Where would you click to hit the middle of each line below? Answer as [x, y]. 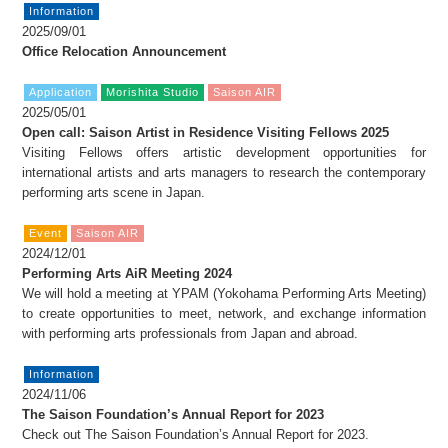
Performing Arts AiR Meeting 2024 [127, 274]
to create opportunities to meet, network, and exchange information [224, 314]
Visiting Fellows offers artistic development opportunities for [224, 153]
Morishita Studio [153, 92]
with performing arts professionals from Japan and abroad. [190, 334]
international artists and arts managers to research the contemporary [224, 173]
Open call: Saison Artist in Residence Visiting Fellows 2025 [206, 133]
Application [61, 92]
